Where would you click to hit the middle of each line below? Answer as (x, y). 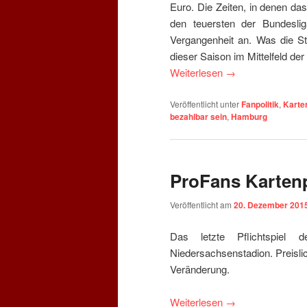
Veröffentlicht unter (205, 103)
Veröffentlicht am (202, 205)
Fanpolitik (260, 104)
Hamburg (249, 116)
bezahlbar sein (198, 116)
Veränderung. (200, 269)
